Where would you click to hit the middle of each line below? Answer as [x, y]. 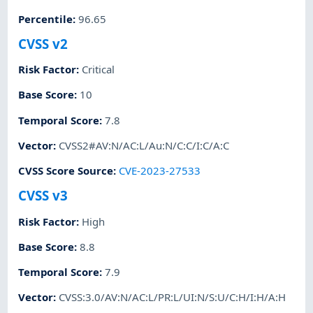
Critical [99, 70]
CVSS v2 [43, 43]
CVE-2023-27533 [160, 171]
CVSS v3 [43, 196]
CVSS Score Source [66, 171]
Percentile [46, 19]
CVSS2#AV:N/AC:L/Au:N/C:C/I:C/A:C [144, 145]
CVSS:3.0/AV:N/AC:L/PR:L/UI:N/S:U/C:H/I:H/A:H [173, 297]
